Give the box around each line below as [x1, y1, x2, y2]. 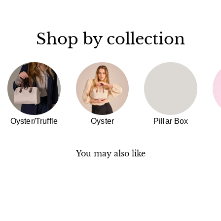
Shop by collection [36, 29, 185, 49]
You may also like [75, 149, 146, 159]
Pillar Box [153, 117, 188, 126]
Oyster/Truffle [10, 117, 58, 126]
